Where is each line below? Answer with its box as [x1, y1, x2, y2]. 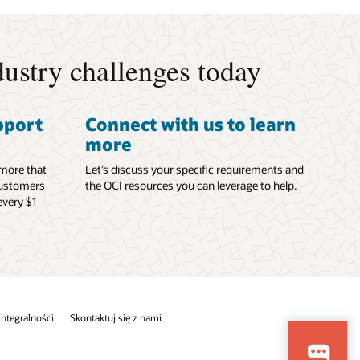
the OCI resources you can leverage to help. [85, 177, 297, 193]
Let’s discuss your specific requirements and [85, 161, 304, 177]
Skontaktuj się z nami [70, 310, 162, 324]
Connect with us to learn [85, 112, 296, 136]
